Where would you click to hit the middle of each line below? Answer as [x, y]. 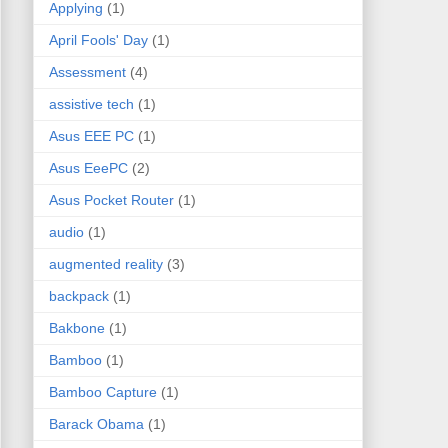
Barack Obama [96, 424]
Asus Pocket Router [111, 200]
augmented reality [105, 264]
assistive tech [91, 104]
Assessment [87, 72]
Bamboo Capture [102, 392]
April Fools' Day [98, 40]
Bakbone [76, 328]
